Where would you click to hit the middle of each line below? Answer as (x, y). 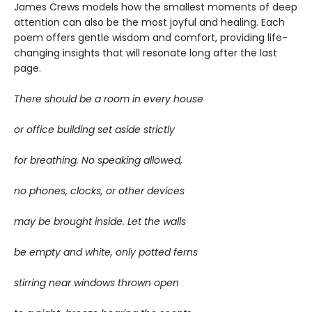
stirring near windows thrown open (96, 283)
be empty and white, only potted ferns (106, 252)
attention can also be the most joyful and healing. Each (149, 23)
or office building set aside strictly (94, 130)
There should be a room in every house (109, 99)
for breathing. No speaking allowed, (98, 161)
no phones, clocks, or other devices (99, 191)
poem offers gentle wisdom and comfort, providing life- (151, 38)
